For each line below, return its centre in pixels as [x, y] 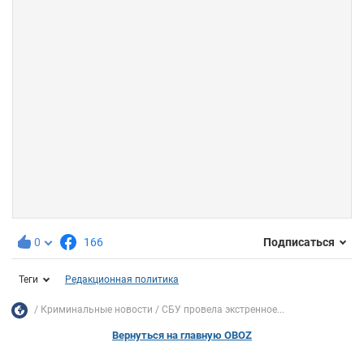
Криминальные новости [97, 310]
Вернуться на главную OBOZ [182, 335]
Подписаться [299, 243]
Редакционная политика [122, 279]
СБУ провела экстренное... [223, 310]
